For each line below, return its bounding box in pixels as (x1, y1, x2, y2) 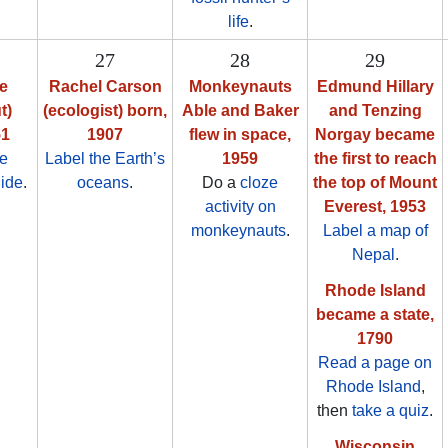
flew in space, (189, 126, 291, 144)
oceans (77, 174, 129, 192)
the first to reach (313, 150, 437, 168)
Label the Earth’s (45, 150, 165, 168)
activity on (204, 198, 276, 216)
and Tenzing (328, 102, 422, 120)
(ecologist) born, (43, 102, 167, 120)
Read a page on (318, 354, 432, 372)
